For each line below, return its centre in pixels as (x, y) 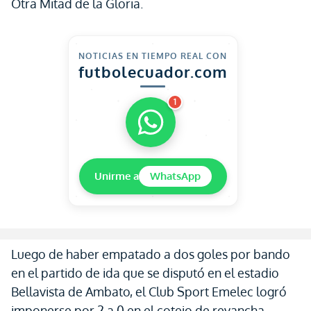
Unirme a (116, 176)
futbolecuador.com (153, 72)
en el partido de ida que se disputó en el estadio (145, 273)
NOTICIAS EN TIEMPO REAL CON (153, 56)
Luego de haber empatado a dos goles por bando (151, 254)
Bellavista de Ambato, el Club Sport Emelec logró (149, 292)
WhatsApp (175, 176)
